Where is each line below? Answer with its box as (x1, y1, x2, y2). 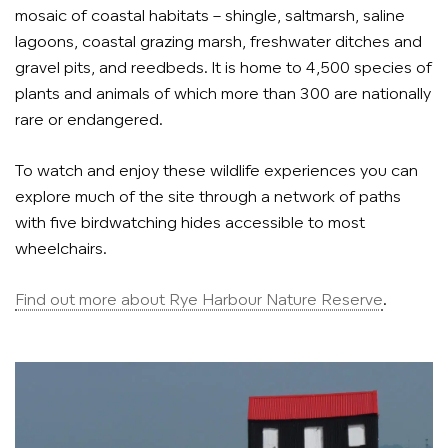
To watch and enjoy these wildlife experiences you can (15, 163, 418, 180)
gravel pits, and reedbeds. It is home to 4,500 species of (15, 60, 432, 77)
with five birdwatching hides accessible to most (15, 215, 365, 232)
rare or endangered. (15, 112, 163, 129)
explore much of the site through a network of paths (15, 189, 401, 206)
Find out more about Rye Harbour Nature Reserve (15, 292, 383, 309)
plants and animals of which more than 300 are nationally (15, 86, 431, 103)
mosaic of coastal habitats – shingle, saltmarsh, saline (15, 8, 405, 25)
